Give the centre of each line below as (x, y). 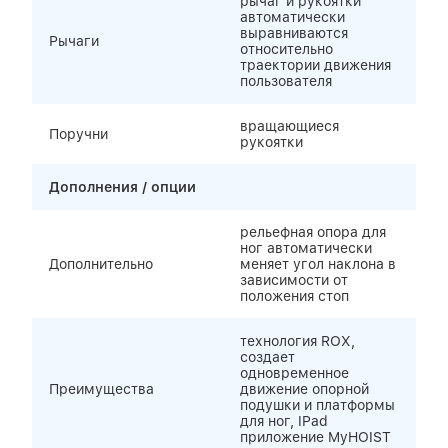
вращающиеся (289, 126)
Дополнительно (101, 264)
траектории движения (315, 65)
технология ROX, (297, 341)
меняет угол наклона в (318, 264)
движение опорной (304, 389)
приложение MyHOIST (315, 437)
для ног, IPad (284, 421)
